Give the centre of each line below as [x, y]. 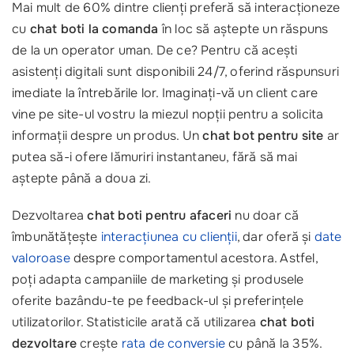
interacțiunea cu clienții [169, 237]
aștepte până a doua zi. [82, 178]
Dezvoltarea [50, 215]
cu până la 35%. [274, 343]
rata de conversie [173, 343]
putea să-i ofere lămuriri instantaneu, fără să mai [155, 157]
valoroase [41, 258]
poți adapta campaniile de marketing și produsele [158, 279]
